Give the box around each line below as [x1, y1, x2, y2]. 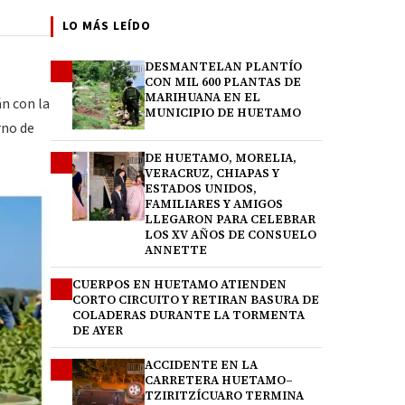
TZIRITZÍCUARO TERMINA [145, 388, 304, 403]
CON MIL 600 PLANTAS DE [145, 74, 301, 89]
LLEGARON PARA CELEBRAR [145, 212, 316, 227]
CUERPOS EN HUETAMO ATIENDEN [72, 277, 287, 292]
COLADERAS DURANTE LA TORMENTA [72, 307, 305, 323]
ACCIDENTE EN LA [145, 357, 258, 372]
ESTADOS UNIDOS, [145, 181, 257, 196]
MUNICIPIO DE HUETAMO [145, 105, 301, 120]
